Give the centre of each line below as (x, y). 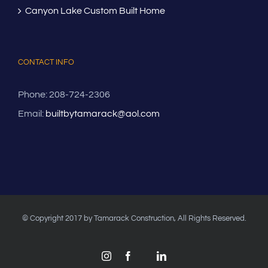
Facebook (151, 255)
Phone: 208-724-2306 (64, 94)
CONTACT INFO (46, 62)
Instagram (129, 255)
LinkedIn (183, 255)
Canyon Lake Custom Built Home (95, 10)
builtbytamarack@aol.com (103, 113)
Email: (32, 113)
